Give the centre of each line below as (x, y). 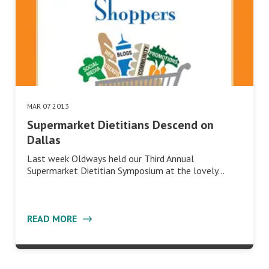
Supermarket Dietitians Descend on (120, 125)
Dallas (44, 140)
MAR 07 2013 (48, 106)
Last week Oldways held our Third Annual (110, 159)
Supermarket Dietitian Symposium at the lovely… (126, 171)
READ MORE (53, 219)
